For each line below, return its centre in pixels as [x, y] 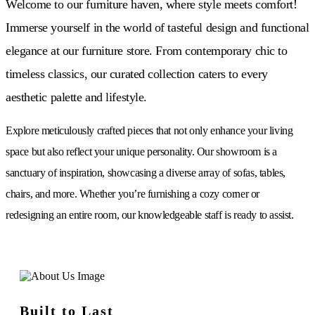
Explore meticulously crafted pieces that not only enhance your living [149, 130]
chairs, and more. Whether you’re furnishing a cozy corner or [133, 193]
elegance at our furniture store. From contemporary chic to [147, 50]
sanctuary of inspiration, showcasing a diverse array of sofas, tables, [146, 172]
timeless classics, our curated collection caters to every [137, 73]
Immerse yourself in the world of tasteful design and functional [157, 27]
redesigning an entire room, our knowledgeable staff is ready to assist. [150, 214]
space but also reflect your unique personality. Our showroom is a [142, 151]
